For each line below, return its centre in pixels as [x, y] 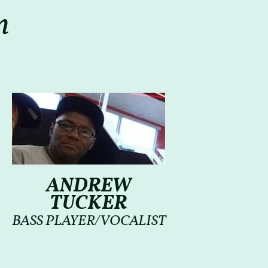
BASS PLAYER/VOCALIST [89, 221]
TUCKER [89, 204]
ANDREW [89, 186]
